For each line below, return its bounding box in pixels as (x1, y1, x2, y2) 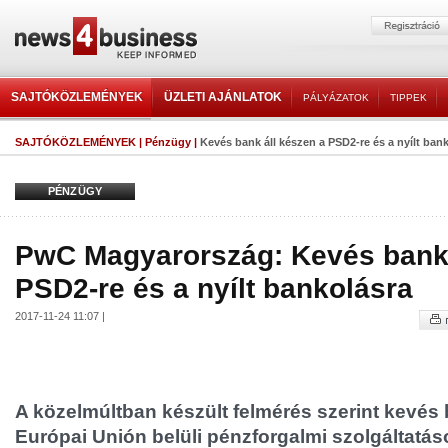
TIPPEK (390, 92, 427, 103)
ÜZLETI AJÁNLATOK (164, 90, 282, 104)
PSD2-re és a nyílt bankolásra (15, 272, 413, 304)
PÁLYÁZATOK (303, 92, 369, 103)
